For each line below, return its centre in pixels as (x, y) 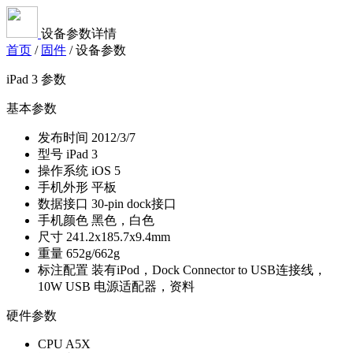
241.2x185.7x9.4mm (118, 237)
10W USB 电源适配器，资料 (116, 286)
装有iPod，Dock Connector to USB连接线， (209, 270)
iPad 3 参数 (36, 79)
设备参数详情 (79, 33)
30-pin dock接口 (134, 204)
